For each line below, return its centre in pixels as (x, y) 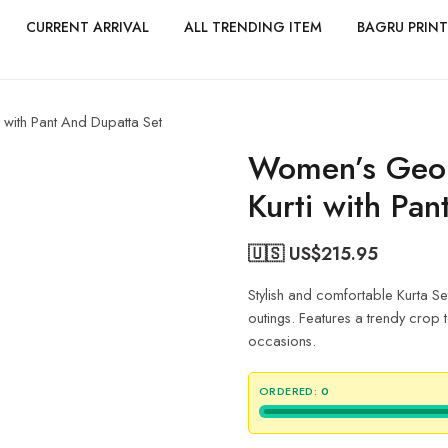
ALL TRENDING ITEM (253, 26)
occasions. (282, 340)
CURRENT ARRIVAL (87, 26)
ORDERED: (288, 391)
